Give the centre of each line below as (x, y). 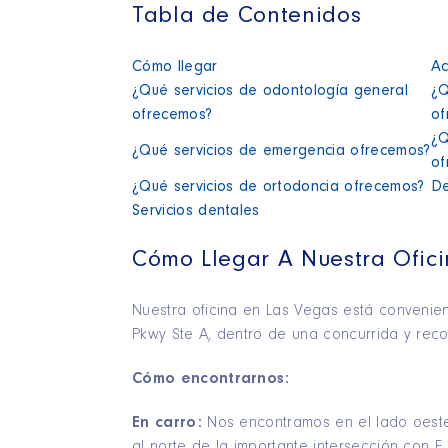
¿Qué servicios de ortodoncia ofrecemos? (278, 187)
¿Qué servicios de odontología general (270, 91)
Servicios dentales (196, 211)
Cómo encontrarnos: (211, 379)
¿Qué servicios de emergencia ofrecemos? (281, 151)
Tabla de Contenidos (247, 17)
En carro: (170, 423)
